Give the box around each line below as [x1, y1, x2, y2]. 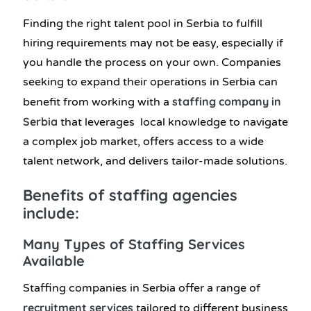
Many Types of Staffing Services [23, 235, 245, 253]
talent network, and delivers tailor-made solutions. [23, 154, 287, 169]
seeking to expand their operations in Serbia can [23, 75, 278, 90]
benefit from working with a [23, 95, 169, 110]
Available [23, 252, 85, 270]
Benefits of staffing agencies [23, 185, 237, 205]
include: [23, 203, 79, 224]
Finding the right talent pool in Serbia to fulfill [23, 17, 262, 31]
